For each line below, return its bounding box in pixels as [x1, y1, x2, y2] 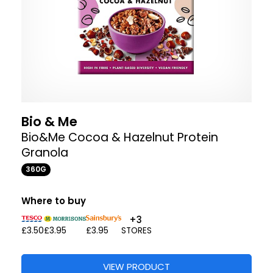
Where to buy [21, 194, 86, 208]
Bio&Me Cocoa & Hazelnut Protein [21, 129, 218, 146]
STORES [121, 225, 152, 237]
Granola [21, 144, 68, 161]
